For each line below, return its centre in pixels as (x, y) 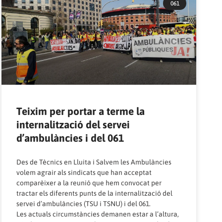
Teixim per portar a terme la (80, 111)
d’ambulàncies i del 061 (70, 138)
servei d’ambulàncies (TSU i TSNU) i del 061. (83, 203)
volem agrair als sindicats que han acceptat (84, 172)
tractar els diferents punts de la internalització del (94, 193)
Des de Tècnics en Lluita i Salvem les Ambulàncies (94, 162)
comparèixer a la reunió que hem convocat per (89, 183)
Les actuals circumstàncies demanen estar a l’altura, (97, 214)
